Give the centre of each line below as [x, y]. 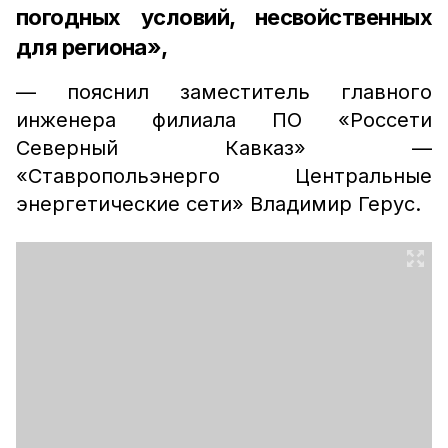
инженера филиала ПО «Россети [224, 120]
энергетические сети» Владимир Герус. [218, 204]
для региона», [92, 47]
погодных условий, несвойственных [224, 17]
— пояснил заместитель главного [224, 92]
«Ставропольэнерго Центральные [224, 176]
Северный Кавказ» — [224, 148]
